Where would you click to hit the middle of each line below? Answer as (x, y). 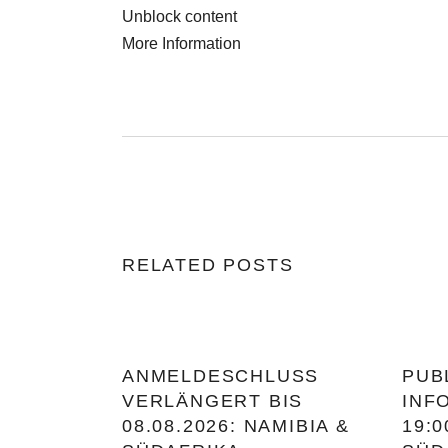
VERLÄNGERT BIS (213, 401)
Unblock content (179, 16)
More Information (181, 43)
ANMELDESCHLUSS (221, 376)
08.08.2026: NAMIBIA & (236, 426)
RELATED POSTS (208, 265)
